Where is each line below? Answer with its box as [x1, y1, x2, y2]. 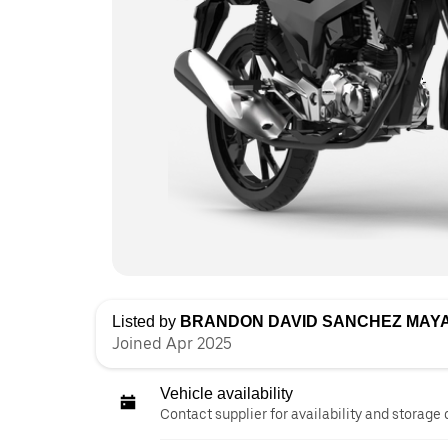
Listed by [112, 313, 180, 330]
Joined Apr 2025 [112, 334, 232, 353]
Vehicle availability [160, 385, 293, 402]
